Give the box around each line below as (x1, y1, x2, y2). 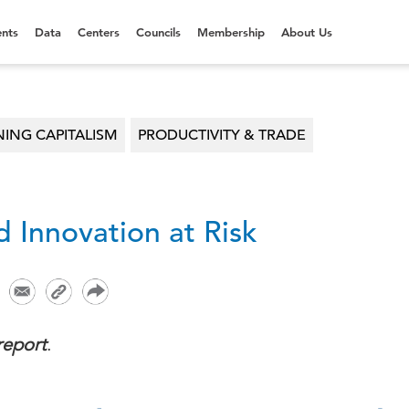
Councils (136, 25, 181, 39)
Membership (197, 25, 265, 39)
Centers (78, 25, 120, 39)
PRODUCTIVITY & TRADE (138, 126, 306, 144)
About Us (281, 25, 332, 39)
